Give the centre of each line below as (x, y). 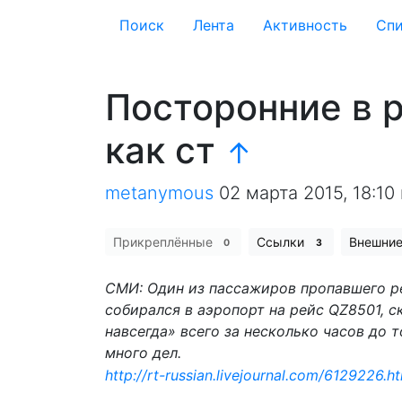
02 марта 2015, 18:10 (307, 193)
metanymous (159, 193)
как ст (165, 150)
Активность (305, 25)
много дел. (143, 353)
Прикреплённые (165, 242)
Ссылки (283, 242)
